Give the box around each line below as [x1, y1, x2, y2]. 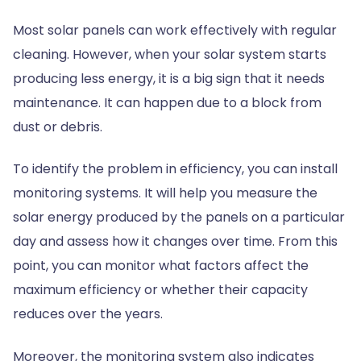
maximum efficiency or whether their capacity [13, 280, 308, 300]
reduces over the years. [13, 305, 166, 324]
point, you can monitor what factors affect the [13, 256, 309, 276]
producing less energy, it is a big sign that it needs [13, 69, 325, 89]
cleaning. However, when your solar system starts [13, 45, 326, 64]
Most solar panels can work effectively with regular [13, 21, 337, 40]
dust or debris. [13, 118, 102, 137]
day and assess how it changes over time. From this [13, 232, 338, 251]
